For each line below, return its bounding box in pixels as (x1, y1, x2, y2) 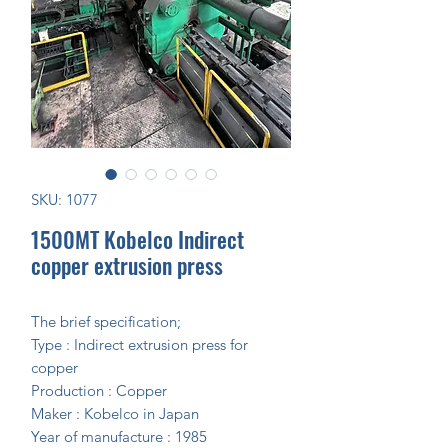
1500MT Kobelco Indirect (31, 223, 244, 255)
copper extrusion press (31, 249, 223, 281)
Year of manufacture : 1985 (31, 427, 207, 446)
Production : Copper (31, 381, 167, 400)
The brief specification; (31, 312, 181, 331)
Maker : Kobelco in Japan (31, 404, 199, 423)
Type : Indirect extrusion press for (31, 335, 248, 354)
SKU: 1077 (31, 190, 98, 209)
